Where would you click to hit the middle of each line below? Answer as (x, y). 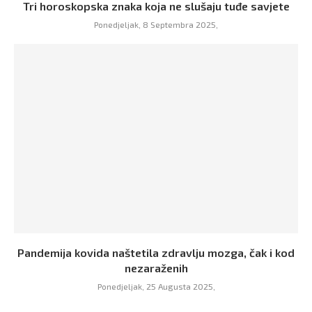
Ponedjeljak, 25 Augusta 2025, (156, 286)
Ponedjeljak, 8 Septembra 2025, (156, 24)
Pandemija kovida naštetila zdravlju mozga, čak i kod (156, 252)
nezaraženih (156, 268)
